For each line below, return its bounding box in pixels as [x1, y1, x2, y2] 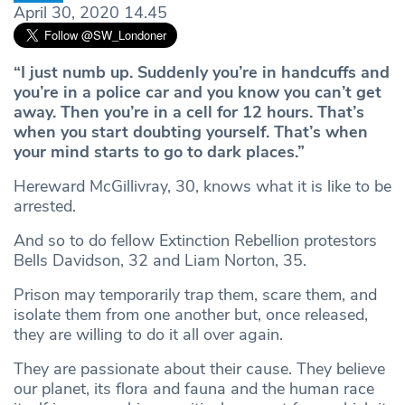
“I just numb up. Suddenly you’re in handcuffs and [14, 61, 390, 83]
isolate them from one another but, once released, [14, 303, 368, 325]
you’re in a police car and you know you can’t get [14, 80, 381, 103]
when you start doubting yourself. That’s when [14, 120, 368, 143]
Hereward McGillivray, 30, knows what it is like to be [14, 174, 391, 197]
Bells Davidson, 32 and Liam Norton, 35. [14, 249, 306, 271]
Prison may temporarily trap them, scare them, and [14, 283, 377, 306]
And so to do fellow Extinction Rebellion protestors [14, 229, 377, 251]
